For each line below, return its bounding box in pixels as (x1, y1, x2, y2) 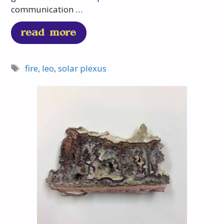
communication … (11, 3, 83, 15)
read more (21, 28, 77, 38)
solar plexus (57, 62, 106, 74)
